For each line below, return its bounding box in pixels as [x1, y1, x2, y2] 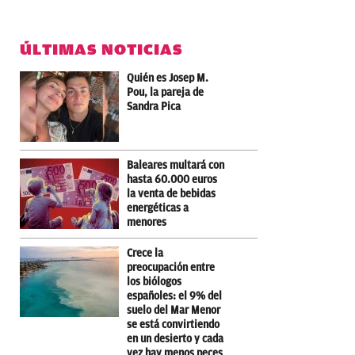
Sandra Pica [127, 100, 181, 113]
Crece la [127, 246, 163, 259]
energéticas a [127, 201, 189, 214]
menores [127, 216, 166, 228]
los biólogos [127, 275, 181, 288]
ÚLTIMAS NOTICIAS [20, 40, 183, 59]
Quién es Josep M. [127, 71, 208, 84]
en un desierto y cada [127, 332, 223, 345]
